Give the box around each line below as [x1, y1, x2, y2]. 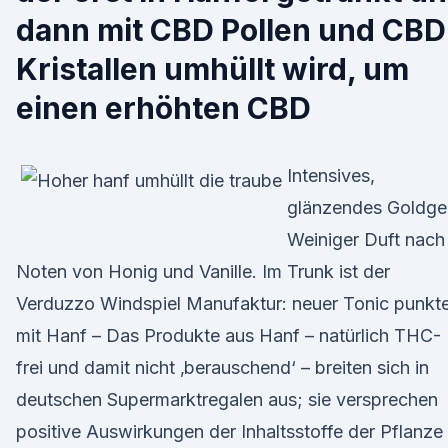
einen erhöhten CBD [16, 90, 311, 126]
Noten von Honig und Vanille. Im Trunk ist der [16, 261, 390, 282]
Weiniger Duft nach [287, 229, 445, 250]
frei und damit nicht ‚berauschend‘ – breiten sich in [16, 357, 429, 378]
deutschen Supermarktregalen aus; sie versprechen [16, 389, 438, 410]
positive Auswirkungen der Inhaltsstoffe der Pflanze [16, 421, 443, 442]
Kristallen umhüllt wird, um [16, 51, 409, 87]
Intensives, [287, 165, 375, 186]
